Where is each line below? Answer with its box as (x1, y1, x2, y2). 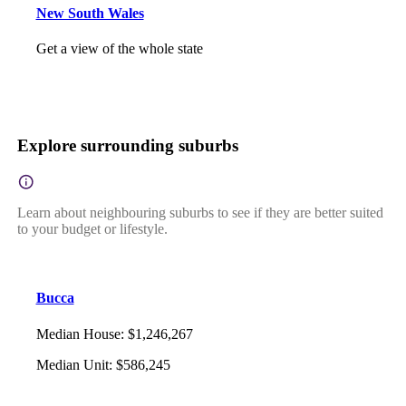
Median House (35, 325, 121, 342)
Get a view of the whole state (35, 40, 203, 56)
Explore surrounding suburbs (16, 136, 238, 156)
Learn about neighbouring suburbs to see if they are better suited (16, 205, 383, 220)
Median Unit (35, 356, 109, 372)
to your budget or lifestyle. (16, 221, 168, 237)
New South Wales (35, 5, 144, 21)
